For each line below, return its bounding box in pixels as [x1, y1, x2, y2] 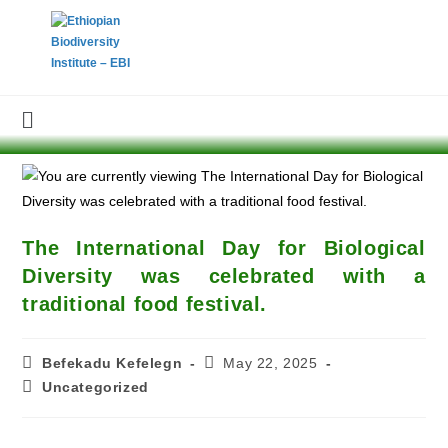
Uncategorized [42, 379, 149, 395]
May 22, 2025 [223, 355, 318, 371]
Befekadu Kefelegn [42, 355, 183, 371]
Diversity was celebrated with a [22, 265, 426, 287]
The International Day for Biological [22, 237, 426, 259]
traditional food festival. [22, 293, 268, 315]
